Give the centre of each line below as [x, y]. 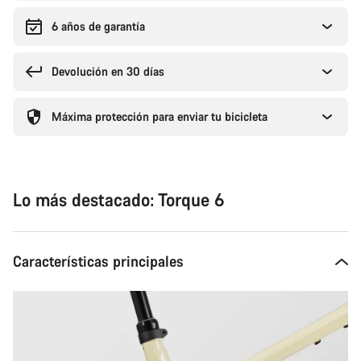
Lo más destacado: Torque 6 [118, 199]
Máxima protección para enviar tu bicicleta [160, 116]
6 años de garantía [98, 26]
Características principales [98, 261]
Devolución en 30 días [108, 71]
